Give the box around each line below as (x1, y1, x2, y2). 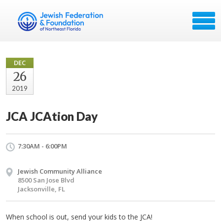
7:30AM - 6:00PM (18, 142, 67, 150)
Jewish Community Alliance (18, 167, 102, 176)
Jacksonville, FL (18, 184, 65, 193)
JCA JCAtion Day (6, 109, 98, 123)
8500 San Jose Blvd (18, 176, 74, 184)
